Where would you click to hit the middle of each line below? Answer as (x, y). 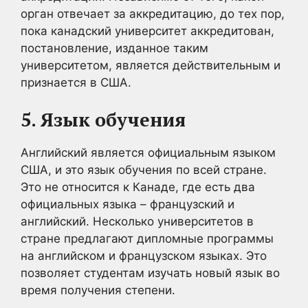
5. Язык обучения (103, 120)
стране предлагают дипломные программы (147, 239)
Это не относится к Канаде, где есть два (138, 187)
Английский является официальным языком (148, 153)
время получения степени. (98, 290)
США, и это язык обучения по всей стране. (144, 170)
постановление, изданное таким (114, 48)
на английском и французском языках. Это (144, 256)
